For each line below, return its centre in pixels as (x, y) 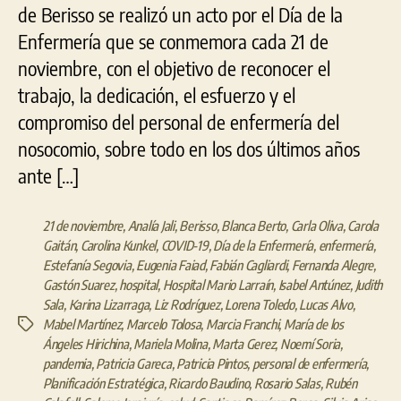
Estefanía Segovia (87, 265)
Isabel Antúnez (314, 285)
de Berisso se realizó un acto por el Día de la (180, 15)
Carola (363, 226)
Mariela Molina (171, 344)
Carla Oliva (316, 226)
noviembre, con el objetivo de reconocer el (174, 68)
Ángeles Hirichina (86, 344)
